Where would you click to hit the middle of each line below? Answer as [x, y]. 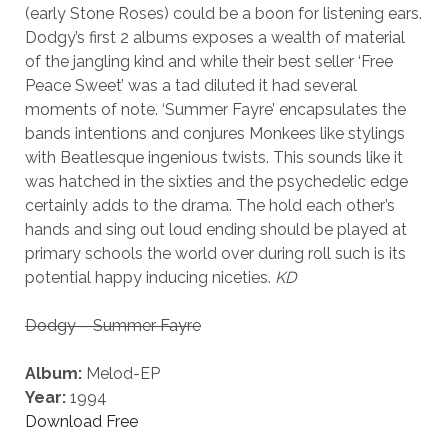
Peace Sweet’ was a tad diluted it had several [190, 85]
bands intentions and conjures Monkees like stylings [214, 133]
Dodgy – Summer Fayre [112, 325]
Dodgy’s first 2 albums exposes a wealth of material [214, 37]
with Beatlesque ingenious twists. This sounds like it [213, 157]
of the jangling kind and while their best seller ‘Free [208, 61]
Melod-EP [120, 373]
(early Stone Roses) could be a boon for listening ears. [223, 13]
